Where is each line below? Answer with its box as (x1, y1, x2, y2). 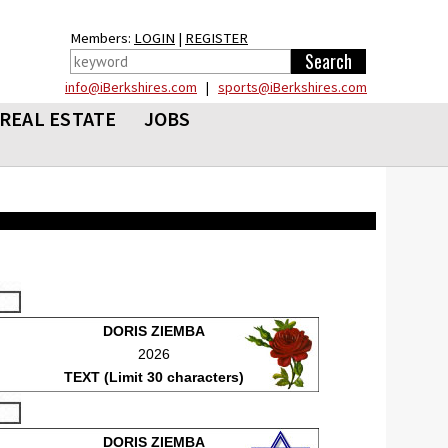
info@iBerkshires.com (65, 78, 197, 96)
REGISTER (185, 29, 248, 47)
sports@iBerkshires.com (218, 78, 367, 96)
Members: (70, 29, 134, 47)
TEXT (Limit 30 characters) (64, 369, 245, 385)
